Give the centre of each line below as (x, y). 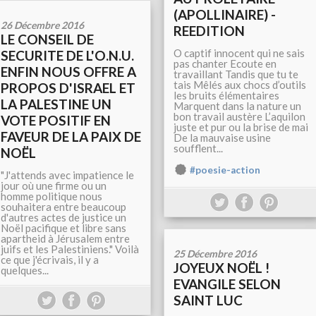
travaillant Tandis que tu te (236, 74)
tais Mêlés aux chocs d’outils (240, 85)
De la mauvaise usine (222, 138)
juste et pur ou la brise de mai (241, 127)
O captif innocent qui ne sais (239, 53)
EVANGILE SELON (227, 284)
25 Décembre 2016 (215, 254)
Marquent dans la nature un (237, 106)
